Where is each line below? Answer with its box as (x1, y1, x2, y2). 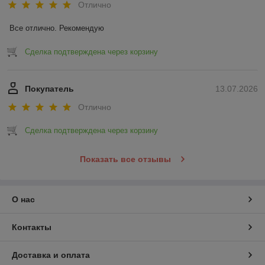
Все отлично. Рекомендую (9, 23, 104, 33)
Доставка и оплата (12, 250, 90, 260)
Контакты (12, 222, 51, 232)
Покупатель (25, 83, 74, 93)
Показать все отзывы (79, 154, 171, 164)
